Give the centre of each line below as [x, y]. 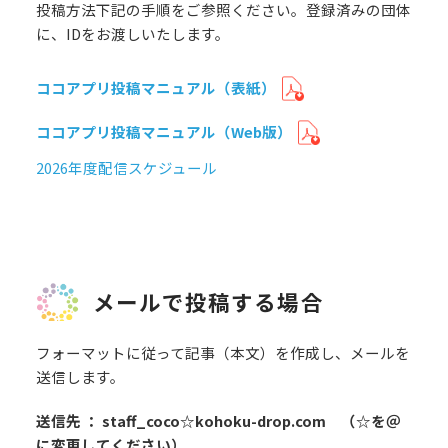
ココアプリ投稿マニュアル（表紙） [156, 88]
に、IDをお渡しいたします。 [133, 34]
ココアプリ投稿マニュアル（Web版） [164, 132]
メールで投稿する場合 [208, 302]
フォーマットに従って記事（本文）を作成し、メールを [223, 353]
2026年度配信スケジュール [126, 167]
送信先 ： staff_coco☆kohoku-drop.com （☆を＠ [218, 421]
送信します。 [80, 377]
